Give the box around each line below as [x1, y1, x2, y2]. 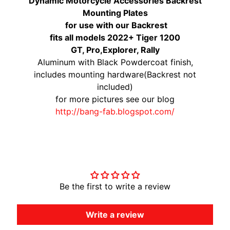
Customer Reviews [74, 145, 156, 164]
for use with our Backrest [63, 20, 167, 31]
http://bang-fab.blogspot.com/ [55, 106, 175, 117]
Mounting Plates [82, 8, 148, 18]
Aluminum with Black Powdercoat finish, [37, 57, 193, 68]
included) [97, 82, 133, 92]
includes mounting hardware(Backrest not [34, 69, 196, 80]
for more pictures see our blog [55, 94, 175, 105]
